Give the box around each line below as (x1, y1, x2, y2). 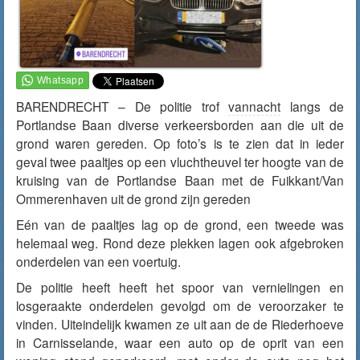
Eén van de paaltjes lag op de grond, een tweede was (16, 215, 344, 233)
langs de (280, 97, 345, 115)
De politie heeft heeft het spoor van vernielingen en (16, 278, 344, 296)
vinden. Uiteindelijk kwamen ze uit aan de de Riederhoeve (16, 315, 344, 333)
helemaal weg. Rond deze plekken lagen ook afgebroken (16, 234, 344, 252)
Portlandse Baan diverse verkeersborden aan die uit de (16, 116, 344, 133)
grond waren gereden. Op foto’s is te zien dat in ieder (16, 134, 344, 152)
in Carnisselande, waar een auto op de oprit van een (16, 333, 344, 351)
